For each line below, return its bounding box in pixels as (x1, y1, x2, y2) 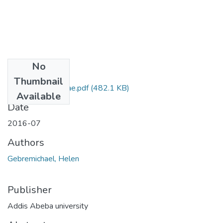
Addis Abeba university (7, 200, 88, 212)
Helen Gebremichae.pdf (7, 82, 89, 94)
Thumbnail (14, 74, 63, 88)
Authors (7, 135, 44, 149)
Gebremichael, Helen (7, 153, 79, 164)
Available (16, 89, 61, 103)
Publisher (7, 183, 52, 197)
